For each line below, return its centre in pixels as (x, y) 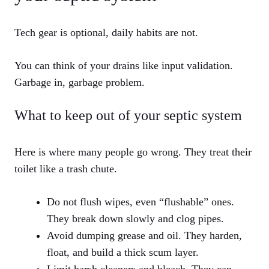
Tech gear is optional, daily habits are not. (106, 33)
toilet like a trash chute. (66, 169)
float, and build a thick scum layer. (123, 252)
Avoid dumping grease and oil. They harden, (144, 236)
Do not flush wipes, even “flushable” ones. (141, 202)
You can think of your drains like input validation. (124, 66)
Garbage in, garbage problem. (80, 83)
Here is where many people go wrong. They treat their (133, 152)
